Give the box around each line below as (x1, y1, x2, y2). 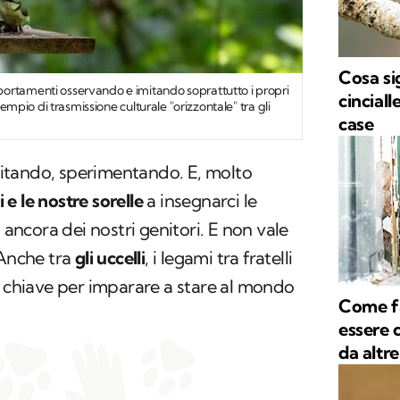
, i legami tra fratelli (145, 246, 293, 270)
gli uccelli (74, 246, 146, 270)
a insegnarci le (143, 189, 257, 212)
